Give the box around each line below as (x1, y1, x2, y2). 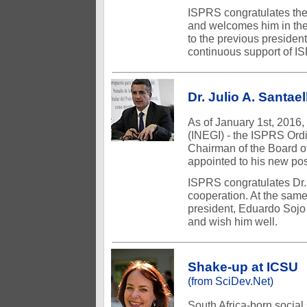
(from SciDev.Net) (188, 275, 273, 287)
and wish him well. (188, 215, 278, 228)
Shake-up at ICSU (188, 260, 298, 274)
